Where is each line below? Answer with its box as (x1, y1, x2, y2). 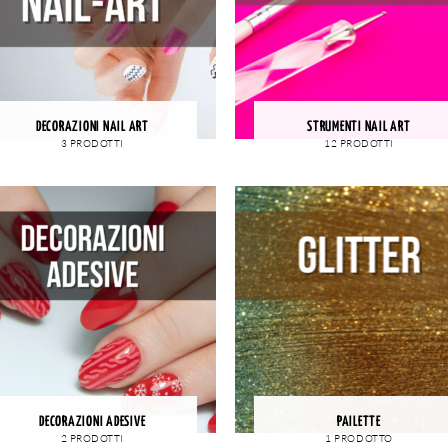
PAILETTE (336, 414, 381, 429)
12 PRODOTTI (324, 137, 394, 151)
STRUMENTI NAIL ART (307, 119, 411, 134)
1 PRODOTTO (325, 432, 393, 446)
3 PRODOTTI (60, 137, 124, 151)
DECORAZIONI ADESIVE (39, 414, 146, 429)
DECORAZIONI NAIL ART (35, 119, 149, 134)
